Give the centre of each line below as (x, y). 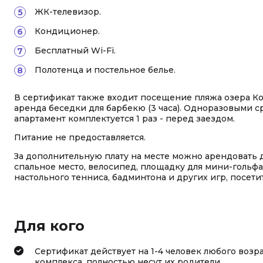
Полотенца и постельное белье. (105, 70)
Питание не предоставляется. (80, 137)
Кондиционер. (67, 31)
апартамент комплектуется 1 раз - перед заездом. (124, 119)
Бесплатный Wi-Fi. (75, 50)
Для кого (49, 226)
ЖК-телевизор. (68, 12)
